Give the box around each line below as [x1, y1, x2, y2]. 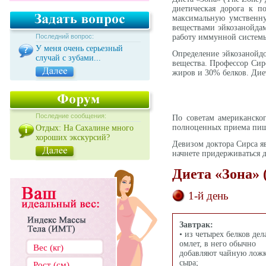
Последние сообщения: [36, 112, 106, 119]
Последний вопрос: [36, 33, 94, 40]
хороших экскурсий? [36, 133, 110, 142]
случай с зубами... [36, 53, 101, 62]
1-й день [188, 189, 229, 202]
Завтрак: [179, 220, 213, 229]
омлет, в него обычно [179, 239, 256, 248]
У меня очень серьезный [36, 44, 123, 53]
